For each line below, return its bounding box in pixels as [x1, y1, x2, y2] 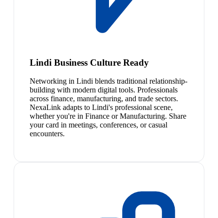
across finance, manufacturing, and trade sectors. [30, 94, 178, 103]
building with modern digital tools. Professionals [30, 86, 178, 94]
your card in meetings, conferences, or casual [30, 121, 167, 129]
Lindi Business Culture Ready [30, 57, 149, 68]
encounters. [30, 129, 65, 138]
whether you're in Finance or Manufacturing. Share [30, 112, 186, 121]
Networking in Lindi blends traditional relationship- [30, 77, 187, 86]
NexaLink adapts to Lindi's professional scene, [30, 103, 173, 112]
